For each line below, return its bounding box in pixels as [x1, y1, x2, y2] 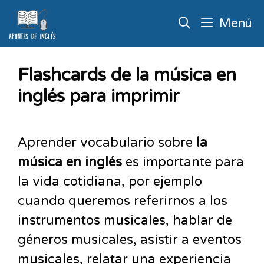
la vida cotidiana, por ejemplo [18, 174, 202, 189]
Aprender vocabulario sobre [18, 135, 196, 150]
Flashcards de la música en [18, 64, 236, 86]
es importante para [122, 154, 244, 170]
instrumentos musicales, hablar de [18, 213, 232, 228]
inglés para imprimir [18, 85, 180, 107]
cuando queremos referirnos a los [18, 193, 227, 209]
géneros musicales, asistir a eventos [18, 232, 242, 247]
